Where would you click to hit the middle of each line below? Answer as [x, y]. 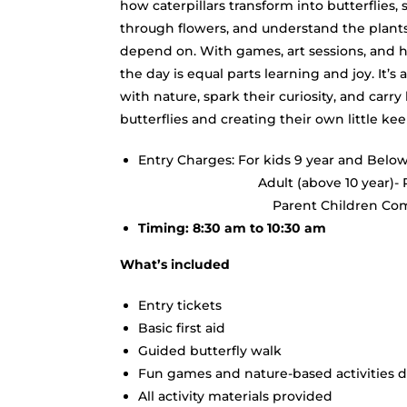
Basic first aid [182, 328]
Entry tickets [180, 305]
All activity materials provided [235, 396]
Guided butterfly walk [210, 350]
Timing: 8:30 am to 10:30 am [232, 228]
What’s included [175, 264]
